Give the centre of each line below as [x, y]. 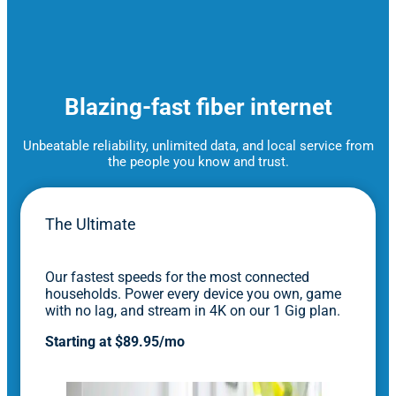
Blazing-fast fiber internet [198, 107]
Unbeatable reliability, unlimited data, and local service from [198, 145]
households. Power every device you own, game [193, 293]
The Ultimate [91, 224]
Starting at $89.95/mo [115, 341]
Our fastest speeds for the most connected [177, 277]
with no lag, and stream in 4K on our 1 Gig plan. [193, 310]
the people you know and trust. [198, 161]
